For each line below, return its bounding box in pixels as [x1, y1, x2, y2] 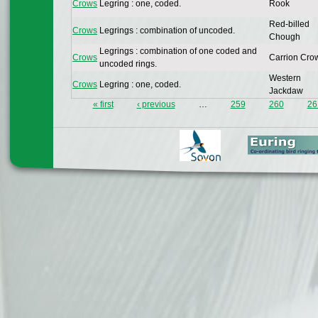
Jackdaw [269, 86, 303, 97]
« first [92, 99, 114, 110]
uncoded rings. [99, 59, 157, 70]
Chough [269, 32, 300, 43]
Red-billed [269, 19, 309, 30]
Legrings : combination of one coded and [99, 46, 257, 57]
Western [269, 73, 301, 84]
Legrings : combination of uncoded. [99, 26, 235, 36]
